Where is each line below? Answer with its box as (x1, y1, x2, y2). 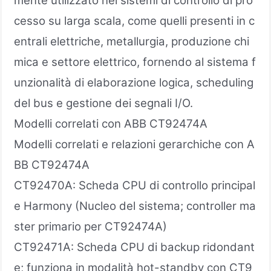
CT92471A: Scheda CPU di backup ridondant (14, 240, 255, 254)
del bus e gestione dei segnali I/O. (14, 96, 193, 110)
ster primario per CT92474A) (14, 219, 167, 233)
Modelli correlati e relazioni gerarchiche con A (14, 137, 255, 151)
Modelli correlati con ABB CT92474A (14, 116, 207, 131)
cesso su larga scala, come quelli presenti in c (14, 13, 255, 28)
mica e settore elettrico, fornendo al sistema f (14, 54, 256, 69)
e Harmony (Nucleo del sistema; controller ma (14, 198, 256, 213)
